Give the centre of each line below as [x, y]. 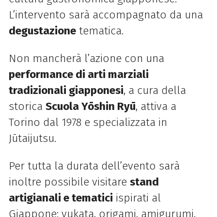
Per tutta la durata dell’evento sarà [94, 166]
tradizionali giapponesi [66, 90]
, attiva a [156, 106]
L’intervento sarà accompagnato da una [106, 15]
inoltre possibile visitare [69, 182]
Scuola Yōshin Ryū [90, 106]
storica [27, 106]
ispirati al [137, 198]
